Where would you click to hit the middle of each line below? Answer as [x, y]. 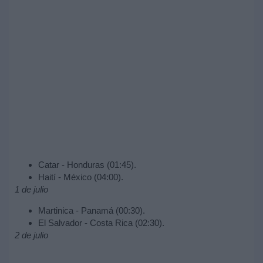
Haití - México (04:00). [81, 177]
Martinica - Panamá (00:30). [92, 210]
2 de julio [31, 235]
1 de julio [31, 189]
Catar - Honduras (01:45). [87, 164]
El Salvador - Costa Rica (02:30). [101, 222]
